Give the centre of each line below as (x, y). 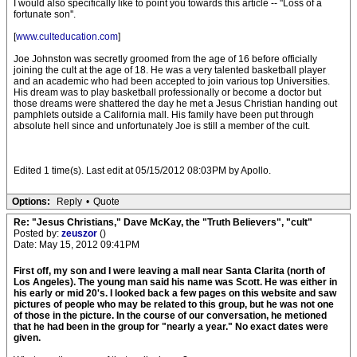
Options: (31, 202)
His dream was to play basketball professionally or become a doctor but (167, 92)
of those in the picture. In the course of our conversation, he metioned (170, 316)
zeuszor (80, 233)
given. (27, 338)
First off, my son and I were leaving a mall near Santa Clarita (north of (169, 271)
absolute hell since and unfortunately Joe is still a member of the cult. (162, 126)
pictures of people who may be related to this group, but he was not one (174, 304)
